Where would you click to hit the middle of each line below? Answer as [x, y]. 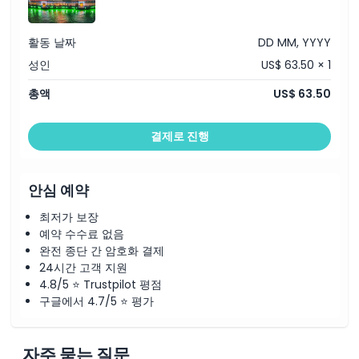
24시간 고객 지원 [83, 267]
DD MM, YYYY [294, 42]
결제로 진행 [179, 136]
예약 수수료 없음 [82, 234]
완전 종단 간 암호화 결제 [102, 250]
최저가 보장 [69, 217]
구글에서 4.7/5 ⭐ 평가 [97, 301]
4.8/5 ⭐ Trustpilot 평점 [101, 284]
